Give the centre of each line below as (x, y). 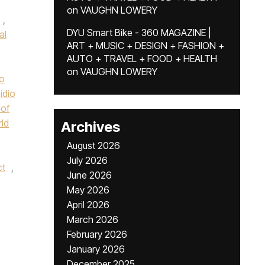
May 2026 (88, 190)
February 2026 (97, 234)
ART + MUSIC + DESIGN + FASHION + (146, 46)
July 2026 (87, 160)
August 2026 (93, 146)
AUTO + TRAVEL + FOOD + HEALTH (142, 59)
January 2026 (96, 249)
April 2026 (88, 205)
